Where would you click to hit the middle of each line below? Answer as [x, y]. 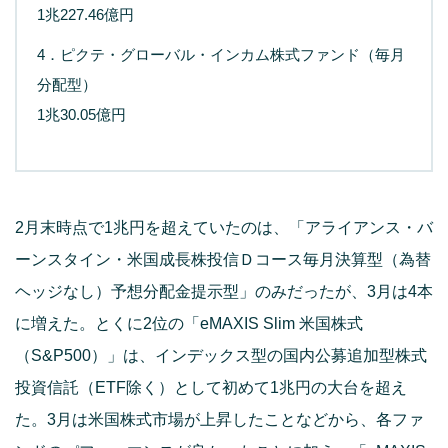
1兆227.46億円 [85, 14]
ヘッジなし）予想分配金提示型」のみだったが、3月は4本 [224, 291]
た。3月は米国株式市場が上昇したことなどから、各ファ [219, 419]
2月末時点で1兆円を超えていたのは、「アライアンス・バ [224, 227]
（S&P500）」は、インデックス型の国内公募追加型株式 [221, 355]
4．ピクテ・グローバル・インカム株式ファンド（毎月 [221, 54]
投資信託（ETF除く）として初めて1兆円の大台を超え [211, 387]
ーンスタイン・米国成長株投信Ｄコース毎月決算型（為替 [223, 259]
